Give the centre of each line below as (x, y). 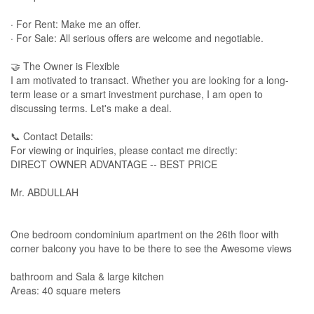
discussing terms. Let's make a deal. (91, 108)
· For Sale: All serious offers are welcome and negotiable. (137, 38)
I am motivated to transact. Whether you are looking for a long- (150, 80)
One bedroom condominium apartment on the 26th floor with (145, 234)
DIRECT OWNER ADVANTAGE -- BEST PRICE (114, 164)
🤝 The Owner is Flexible (65, 66)
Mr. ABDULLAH (45, 192)
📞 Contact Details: (52, 136)
